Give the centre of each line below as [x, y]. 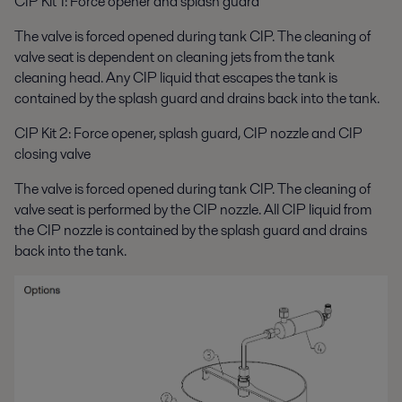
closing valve [52, 154]
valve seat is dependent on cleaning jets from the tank [175, 57]
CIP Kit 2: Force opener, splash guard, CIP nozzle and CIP [188, 134]
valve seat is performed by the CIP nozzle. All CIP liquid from [193, 210]
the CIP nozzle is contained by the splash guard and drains [191, 231]
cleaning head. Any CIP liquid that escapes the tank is [176, 78]
